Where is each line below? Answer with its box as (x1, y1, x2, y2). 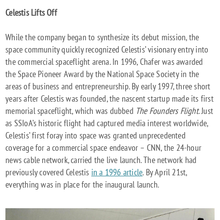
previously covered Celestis (5, 166, 91, 178)
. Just (198, 105, 214, 117)
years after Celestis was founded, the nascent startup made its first (5, 93, 214, 105)
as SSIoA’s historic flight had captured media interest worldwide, (5, 117, 208, 129)
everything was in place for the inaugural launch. (5, 179, 160, 191)
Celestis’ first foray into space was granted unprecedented (5, 130, 186, 141)
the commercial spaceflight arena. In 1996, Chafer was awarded (5, 56, 203, 68)
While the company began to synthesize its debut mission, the (5, 31, 199, 43)
